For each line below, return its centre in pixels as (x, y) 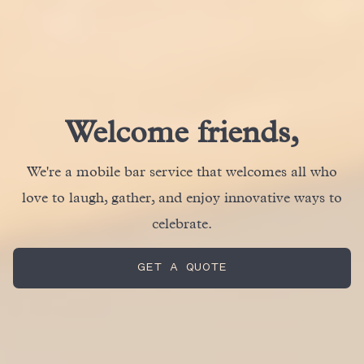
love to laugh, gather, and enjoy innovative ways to (182, 196)
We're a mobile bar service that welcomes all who (182, 170)
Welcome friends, (182, 129)
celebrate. (182, 222)
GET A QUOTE (182, 268)
